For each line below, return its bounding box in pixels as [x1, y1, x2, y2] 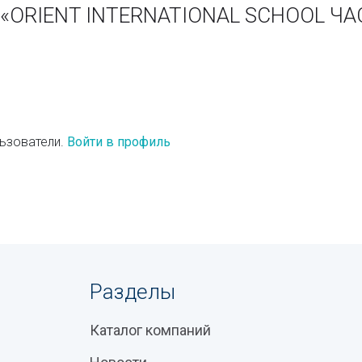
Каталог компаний [89, 322, 211, 339]
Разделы [89, 280, 175, 304]
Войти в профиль [67, 134, 170, 149]
